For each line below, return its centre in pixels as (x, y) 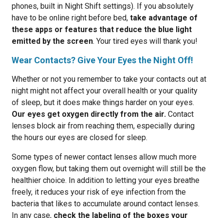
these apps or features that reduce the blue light (102, 29)
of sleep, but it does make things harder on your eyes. (103, 102)
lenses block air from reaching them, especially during (103, 126)
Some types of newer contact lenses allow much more (104, 157)
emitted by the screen (52, 41)
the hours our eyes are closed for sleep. (80, 137)
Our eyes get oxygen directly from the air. (89, 114)
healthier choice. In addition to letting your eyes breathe (106, 180)
